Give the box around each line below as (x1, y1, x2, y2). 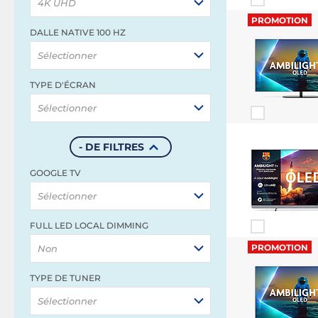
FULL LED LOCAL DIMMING (30, 220, 148, 231)
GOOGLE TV (30, 168, 81, 178)
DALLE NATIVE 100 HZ (30, 27, 126, 38)
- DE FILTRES (78, 141, 144, 153)
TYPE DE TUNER (30, 273, 101, 283)
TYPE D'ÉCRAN (30, 79, 96, 90)
